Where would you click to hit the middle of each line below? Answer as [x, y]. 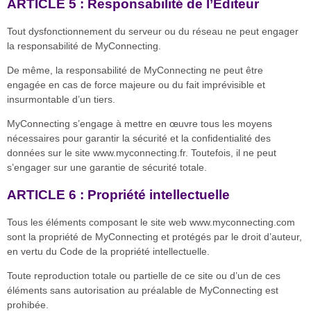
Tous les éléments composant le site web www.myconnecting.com [151, 222]
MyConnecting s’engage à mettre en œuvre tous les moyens [140, 124]
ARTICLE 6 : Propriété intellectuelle [118, 194]
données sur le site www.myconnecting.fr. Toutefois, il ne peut [142, 153]
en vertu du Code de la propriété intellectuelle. [108, 251]
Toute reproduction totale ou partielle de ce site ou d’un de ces [144, 276]
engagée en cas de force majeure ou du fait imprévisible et [136, 84]
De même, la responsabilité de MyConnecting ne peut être [135, 70]
